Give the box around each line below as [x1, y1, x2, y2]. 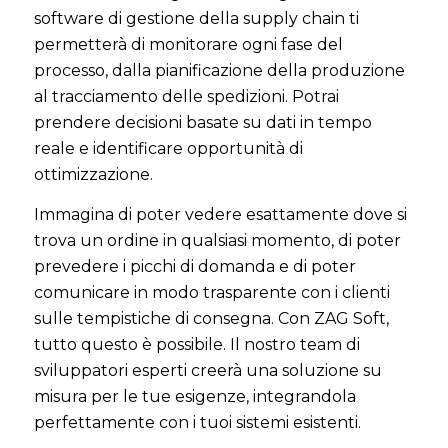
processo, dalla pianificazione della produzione [33, 61, 405, 81]
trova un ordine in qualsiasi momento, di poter [33, 230, 401, 250]
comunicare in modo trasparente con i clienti [33, 282, 390, 302]
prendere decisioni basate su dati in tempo [33, 113, 372, 133]
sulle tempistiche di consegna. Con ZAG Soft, [33, 308, 389, 328]
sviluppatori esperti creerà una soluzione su [33, 360, 382, 380]
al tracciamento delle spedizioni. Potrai [33, 87, 339, 107]
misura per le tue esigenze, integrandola [33, 386, 356, 406]
